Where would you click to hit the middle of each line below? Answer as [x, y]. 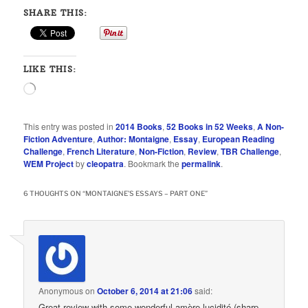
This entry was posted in [70, 126]
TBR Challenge [250, 151]
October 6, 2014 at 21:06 [145, 290]
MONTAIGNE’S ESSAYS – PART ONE [145, 193]
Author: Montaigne [133, 139]
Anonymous [61, 290]
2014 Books [139, 126]
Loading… [54, 88]
